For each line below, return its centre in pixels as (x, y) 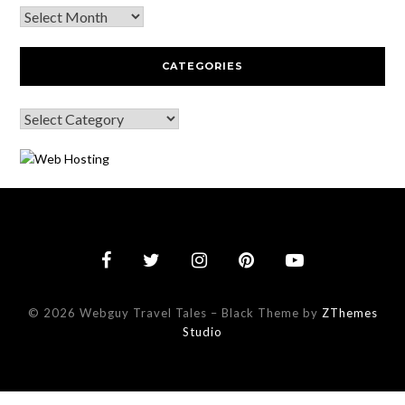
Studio (202, 331)
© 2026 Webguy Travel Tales (119, 312)
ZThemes (349, 312)
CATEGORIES (202, 66)
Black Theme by (271, 312)
